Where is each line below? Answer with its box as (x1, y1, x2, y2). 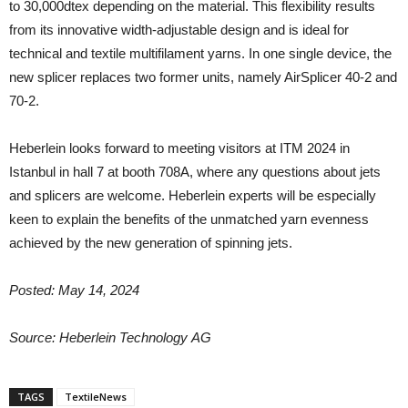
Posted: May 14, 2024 (9, 282, 139, 298)
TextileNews (65, 390, 127, 403)
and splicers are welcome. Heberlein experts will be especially (9, 188, 376, 203)
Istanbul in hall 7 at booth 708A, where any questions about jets (9, 164, 381, 179)
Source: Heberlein (9, 330, 119, 345)
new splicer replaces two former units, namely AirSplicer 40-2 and (9, 69, 397, 85)
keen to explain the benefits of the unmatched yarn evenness (9, 211, 369, 227)
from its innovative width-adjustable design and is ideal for (9, 22, 349, 37)
